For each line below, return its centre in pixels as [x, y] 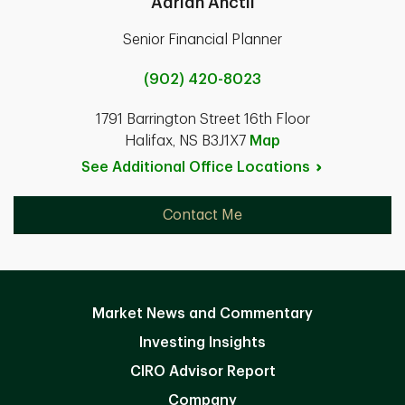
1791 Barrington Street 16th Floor [202, 119]
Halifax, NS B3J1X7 [187, 141]
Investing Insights [202, 342]
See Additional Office [159, 167]
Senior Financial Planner [202, 39]
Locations [273, 167]
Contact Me [202, 215]
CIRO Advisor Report [202, 371]
